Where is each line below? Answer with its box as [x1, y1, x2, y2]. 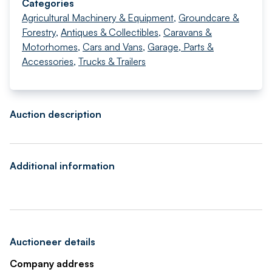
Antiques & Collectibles [61, 26, 158, 38]
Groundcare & [178, 12, 239, 24]
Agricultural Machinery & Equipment [22, 12, 174, 24]
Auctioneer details [10, 236, 95, 248]
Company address [10, 257, 94, 270]
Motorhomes [22, 41, 78, 53]
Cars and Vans [83, 41, 143, 53]
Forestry [22, 26, 56, 38]
